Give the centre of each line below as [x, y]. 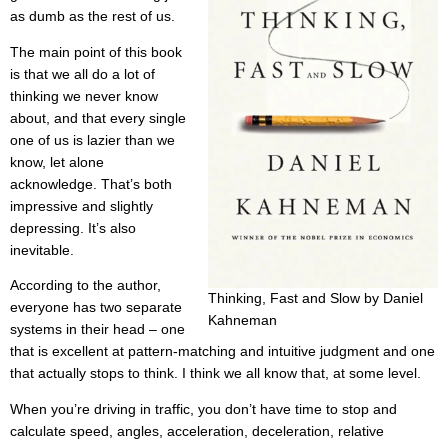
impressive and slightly [81, 206]
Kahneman [242, 320]
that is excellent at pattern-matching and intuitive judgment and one [222, 352]
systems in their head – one [97, 330]
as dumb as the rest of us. [92, 17]
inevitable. [42, 250]
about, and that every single [98, 118]
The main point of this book [96, 52]
